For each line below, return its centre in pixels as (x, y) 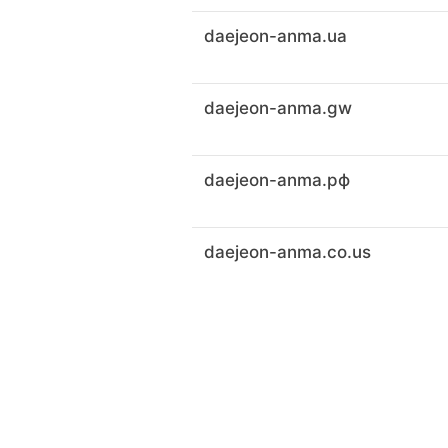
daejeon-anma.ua (275, 36)
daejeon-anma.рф (277, 180)
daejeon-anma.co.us (287, 252)
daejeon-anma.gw (278, 108)
